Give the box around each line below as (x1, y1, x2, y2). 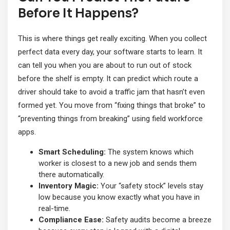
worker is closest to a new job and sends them (39, 159, 197, 168)
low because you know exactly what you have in (39, 193, 200, 202)
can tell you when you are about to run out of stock (18, 61, 191, 70)
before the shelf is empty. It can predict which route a (18, 74, 198, 84)
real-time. (39, 204, 70, 214)
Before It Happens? (18, 6, 139, 22)
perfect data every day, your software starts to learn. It (18, 47, 202, 57)
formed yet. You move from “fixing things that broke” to (18, 101, 205, 110)
